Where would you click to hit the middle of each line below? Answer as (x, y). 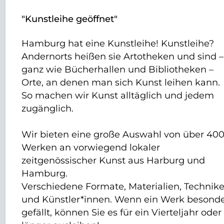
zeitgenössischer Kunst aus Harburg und (113, 160)
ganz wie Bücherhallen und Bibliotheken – (118, 69)
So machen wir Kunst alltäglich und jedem (118, 95)
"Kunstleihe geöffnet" (70, 18)
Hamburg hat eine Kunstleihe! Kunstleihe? (118, 43)
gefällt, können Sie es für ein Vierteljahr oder (122, 212)
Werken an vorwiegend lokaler (91, 147)
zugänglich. (48, 108)
